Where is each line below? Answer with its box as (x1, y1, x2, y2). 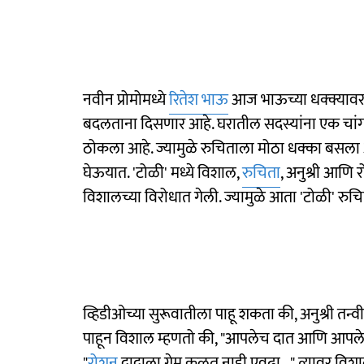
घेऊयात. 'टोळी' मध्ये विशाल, (83, 158, 242, 187)
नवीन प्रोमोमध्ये (83, 85, 169, 114)
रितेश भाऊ (169, 85, 228, 114)
